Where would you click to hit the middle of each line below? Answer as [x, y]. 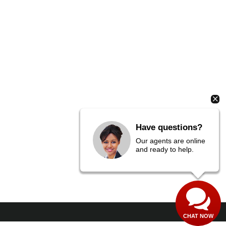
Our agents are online [171, 140]
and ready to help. [165, 149]
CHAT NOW [198, 216]
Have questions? [169, 127]
